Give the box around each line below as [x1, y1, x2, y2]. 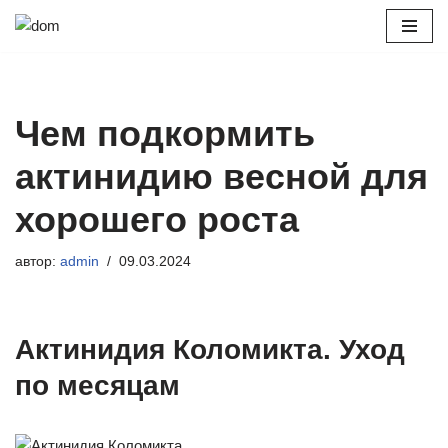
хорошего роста [15, 199, 299, 240]
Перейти [15, 45, 73, 62]
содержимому [15, 93, 110, 110]
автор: [15, 254, 60, 269]
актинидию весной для [15, 156, 428, 197]
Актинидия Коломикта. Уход [15, 334, 405, 365]
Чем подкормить [15, 113, 315, 154]
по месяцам [15, 370, 180, 401]
